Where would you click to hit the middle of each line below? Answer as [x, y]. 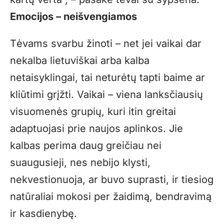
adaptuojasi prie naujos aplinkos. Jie [96, 129]
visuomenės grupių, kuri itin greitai [93, 112]
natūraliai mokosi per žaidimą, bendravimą [111, 197]
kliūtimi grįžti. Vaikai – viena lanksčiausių [106, 95]
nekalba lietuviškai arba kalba [80, 61]
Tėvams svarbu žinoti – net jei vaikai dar [106, 44]
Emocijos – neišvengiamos [73, 17]
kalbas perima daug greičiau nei [86, 146]
